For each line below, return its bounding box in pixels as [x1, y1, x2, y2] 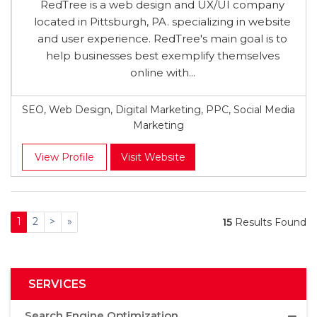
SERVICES [28, 277, 86, 291]
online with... [129, 66, 195, 79]
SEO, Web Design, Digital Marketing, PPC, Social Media [22, 103, 295, 116]
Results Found [232, 215, 306, 229]
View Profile [35, 151, 94, 163]
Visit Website [120, 151, 185, 163]
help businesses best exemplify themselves [45, 49, 279, 62]
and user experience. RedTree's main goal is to [38, 32, 287, 45]
